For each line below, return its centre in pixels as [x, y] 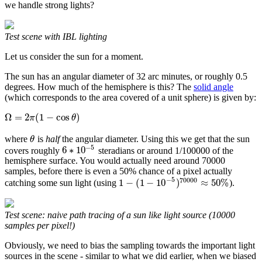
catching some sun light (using [62, 183]
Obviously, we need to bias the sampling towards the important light [130, 246]
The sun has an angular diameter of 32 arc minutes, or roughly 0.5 [126, 76]
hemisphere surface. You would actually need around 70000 [115, 161]
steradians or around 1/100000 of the [164, 150]
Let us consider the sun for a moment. [74, 56]
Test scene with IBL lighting [56, 36]
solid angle [213, 87]
